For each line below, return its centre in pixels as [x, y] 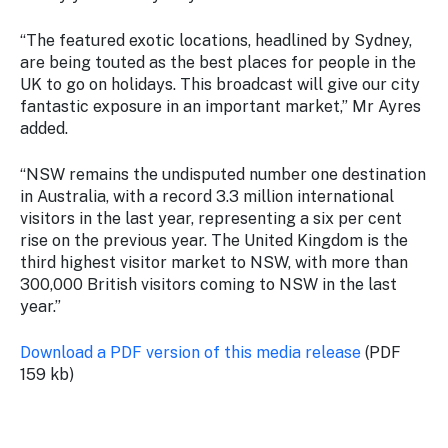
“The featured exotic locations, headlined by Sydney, [216, 40]
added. [44, 128]
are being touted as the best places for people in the [218, 62]
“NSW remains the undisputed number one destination [223, 174]
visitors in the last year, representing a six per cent [211, 218]
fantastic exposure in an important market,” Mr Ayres [220, 106]
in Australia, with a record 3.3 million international [207, 196]
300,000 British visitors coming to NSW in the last [208, 284]
